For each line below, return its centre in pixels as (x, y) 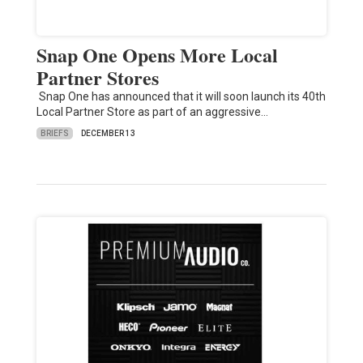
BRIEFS (54, 133)
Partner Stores (97, 78)
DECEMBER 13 (108, 134)
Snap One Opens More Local (157, 55)
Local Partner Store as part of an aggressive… (152, 112)
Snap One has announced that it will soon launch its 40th (181, 97)
